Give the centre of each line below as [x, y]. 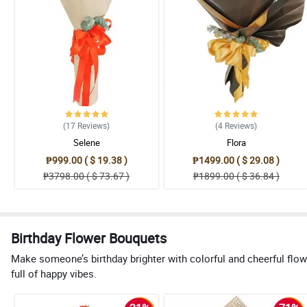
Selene [86, 142]
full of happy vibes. [54, 274]
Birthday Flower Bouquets [89, 238]
